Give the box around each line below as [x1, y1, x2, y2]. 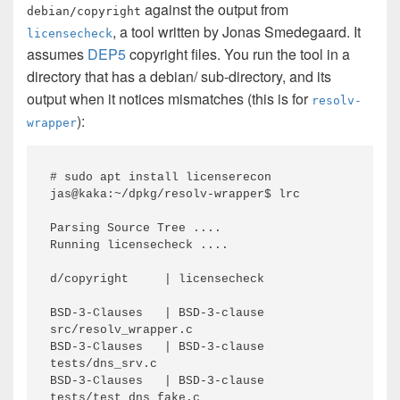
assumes [27, 44, 87, 64]
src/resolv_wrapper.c [50, 323, 193, 337]
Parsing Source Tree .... [50, 221, 221, 235]
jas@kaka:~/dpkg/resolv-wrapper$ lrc [50, 187, 300, 201]
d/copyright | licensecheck [50, 272, 264, 286]
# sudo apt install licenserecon [50, 171, 271, 184]
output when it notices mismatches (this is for [27, 88, 312, 109]
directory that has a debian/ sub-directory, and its [27, 66, 331, 87]
